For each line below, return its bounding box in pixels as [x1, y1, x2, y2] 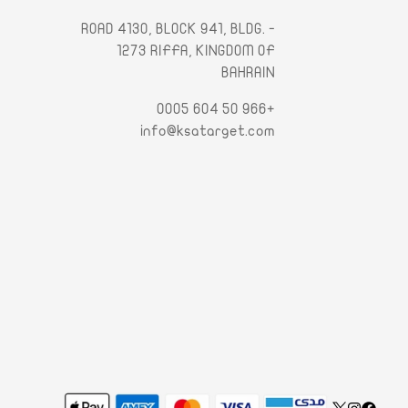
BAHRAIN [220, 66, 275, 81]
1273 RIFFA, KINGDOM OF [116, 44, 275, 59]
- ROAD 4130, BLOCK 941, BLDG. [80, 22, 265, 37]
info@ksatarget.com [139, 124, 275, 139]
